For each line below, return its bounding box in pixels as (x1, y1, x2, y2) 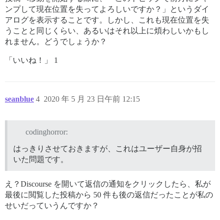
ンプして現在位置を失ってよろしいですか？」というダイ (5, 4, 209, 13)
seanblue (5, 94, 34, 103)
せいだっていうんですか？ (5, 201, 99, 210)
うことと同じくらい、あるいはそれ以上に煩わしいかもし (5, 26, 209, 35)
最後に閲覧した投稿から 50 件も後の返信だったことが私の (5, 190, 213, 199)
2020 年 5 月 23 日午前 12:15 (44, 94, 140, 103)
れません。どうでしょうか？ (5, 37, 107, 46)
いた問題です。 (13, 155, 68, 164)
